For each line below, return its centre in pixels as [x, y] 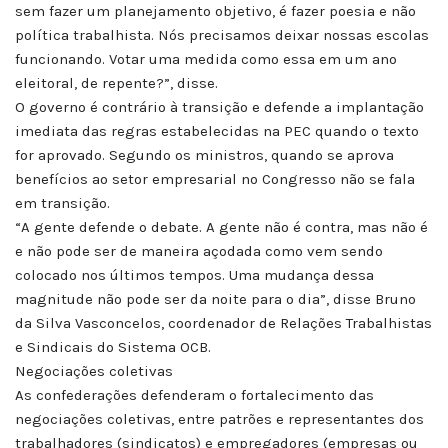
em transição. [62, 202]
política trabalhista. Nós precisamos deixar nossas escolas [222, 34]
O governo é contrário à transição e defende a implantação [219, 106]
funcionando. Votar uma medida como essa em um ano [206, 58]
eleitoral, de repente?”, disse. [116, 82]
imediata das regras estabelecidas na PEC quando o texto [217, 130]
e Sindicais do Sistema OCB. [113, 346]
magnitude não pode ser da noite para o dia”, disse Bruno [215, 298]
